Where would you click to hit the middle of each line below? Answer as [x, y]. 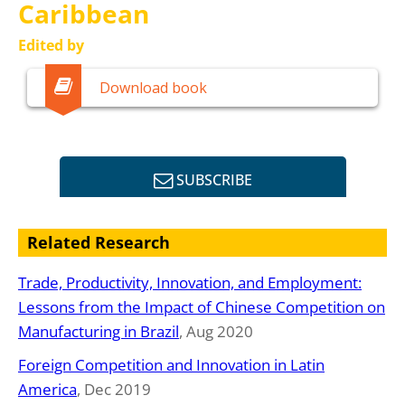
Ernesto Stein [97, 89]
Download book [153, 88]
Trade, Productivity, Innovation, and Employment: [190, 282]
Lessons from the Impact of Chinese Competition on [202, 306]
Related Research [99, 242]
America [47, 389]
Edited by [51, 45]
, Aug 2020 [216, 331]
